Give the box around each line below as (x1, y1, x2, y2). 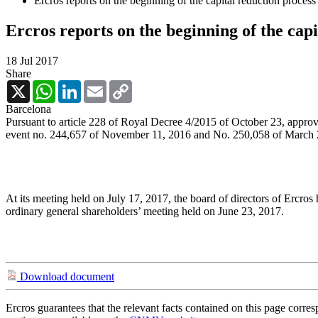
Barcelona (6, 102, 51, 115)
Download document (17, 270, 114, 283)
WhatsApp (55, 79, 104, 92)
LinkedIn (81, 79, 122, 92)
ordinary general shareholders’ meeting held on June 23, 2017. (6, 204, 284, 217)
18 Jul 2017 (6, 54, 58, 67)
